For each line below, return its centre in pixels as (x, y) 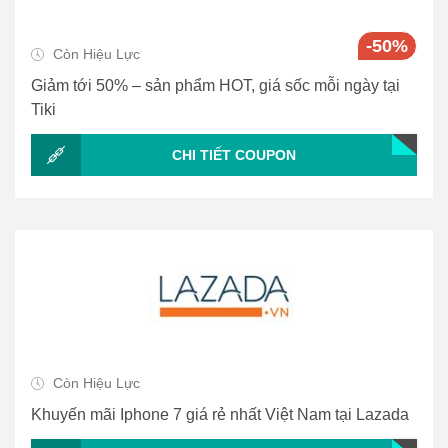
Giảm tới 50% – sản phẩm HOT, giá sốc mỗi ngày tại (215, 86)
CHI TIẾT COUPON (234, 154)
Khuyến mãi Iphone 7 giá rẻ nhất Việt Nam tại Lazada (220, 415)
